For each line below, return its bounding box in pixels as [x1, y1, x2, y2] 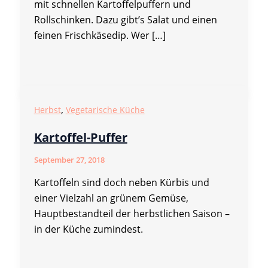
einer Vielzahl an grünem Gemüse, [33, 191, 188, 205]
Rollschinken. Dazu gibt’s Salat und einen [33, 13, 217, 27]
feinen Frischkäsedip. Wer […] [33, 29, 166, 42]
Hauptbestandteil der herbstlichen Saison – [33, 206, 230, 220]
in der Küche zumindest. [33, 222, 143, 236]
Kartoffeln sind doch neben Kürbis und [33, 175, 209, 189]
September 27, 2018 [33, 154, 105, 165]
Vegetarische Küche [65, 104, 145, 116]
